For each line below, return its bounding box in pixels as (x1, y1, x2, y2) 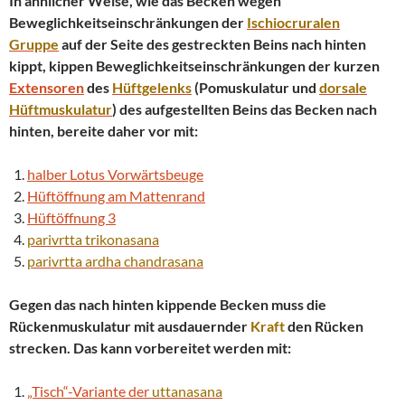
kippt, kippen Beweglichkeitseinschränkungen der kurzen (9, 56, 380, 74)
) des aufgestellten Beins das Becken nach (112, 99, 377, 118)
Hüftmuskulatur (9, 99, 112, 118)
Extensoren (9, 78, 84, 96)
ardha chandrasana (85, 251, 203, 269)
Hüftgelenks (112, 78, 192, 96)
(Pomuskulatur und (192, 78, 319, 96)
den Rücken (285, 316, 363, 334)
